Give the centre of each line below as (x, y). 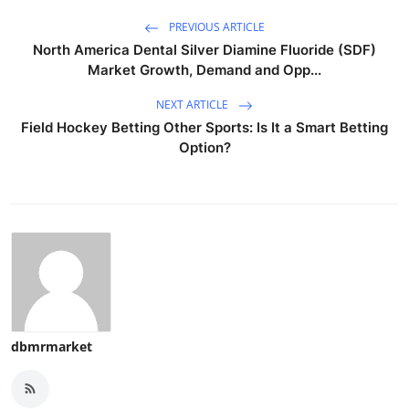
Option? (204, 147)
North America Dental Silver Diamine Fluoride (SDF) (204, 49)
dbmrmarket (52, 346)
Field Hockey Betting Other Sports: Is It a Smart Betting (204, 127)
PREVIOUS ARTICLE (215, 26)
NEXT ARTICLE (194, 104)
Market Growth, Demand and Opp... (204, 69)
